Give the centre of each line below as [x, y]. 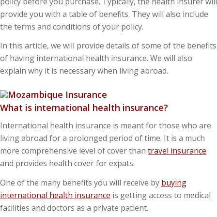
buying [174, 182]
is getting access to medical [161, 195]
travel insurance [177, 150]
